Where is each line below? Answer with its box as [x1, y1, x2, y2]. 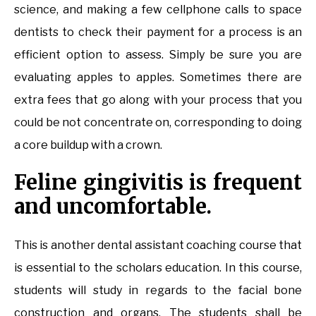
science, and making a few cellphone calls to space [14, 2, 302, 16]
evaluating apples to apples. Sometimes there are [14, 70, 302, 84]
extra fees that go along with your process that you [14, 92, 302, 107]
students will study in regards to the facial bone [14, 283, 302, 297]
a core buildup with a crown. [14, 138, 162, 152]
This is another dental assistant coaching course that [14, 238, 302, 252]
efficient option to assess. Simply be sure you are [14, 47, 302, 61]
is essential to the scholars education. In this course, [14, 260, 302, 274]
